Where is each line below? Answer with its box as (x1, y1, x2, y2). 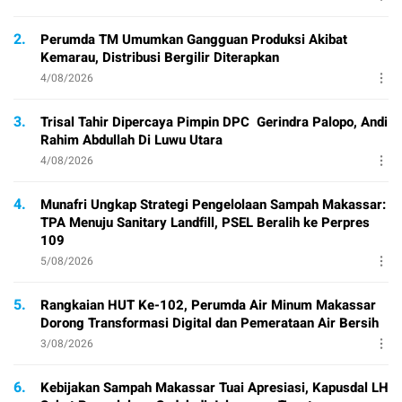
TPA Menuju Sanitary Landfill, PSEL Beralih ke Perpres (40, 212, 370, 232)
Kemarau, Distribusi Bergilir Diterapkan (40, 47, 279, 67)
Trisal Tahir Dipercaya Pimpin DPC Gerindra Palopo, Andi (40, 111, 388, 132)
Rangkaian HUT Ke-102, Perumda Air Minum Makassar (40, 294, 376, 315)
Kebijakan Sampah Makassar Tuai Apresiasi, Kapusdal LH (40, 377, 389, 398)
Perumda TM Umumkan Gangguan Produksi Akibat (40, 29, 347, 49)
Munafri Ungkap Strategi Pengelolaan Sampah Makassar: (40, 194, 386, 214)
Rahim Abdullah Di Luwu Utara (40, 129, 223, 150)
